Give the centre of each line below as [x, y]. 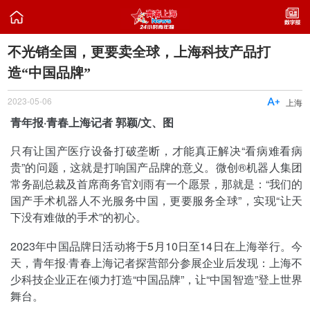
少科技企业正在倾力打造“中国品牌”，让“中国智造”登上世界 [156, 279]
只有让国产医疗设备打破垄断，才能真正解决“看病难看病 [156, 151]
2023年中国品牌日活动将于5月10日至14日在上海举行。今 [156, 246]
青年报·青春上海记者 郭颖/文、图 [92, 122]
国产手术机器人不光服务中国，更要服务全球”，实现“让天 [156, 201]
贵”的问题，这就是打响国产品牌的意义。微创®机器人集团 [156, 167]
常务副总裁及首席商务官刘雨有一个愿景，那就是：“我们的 [156, 184]
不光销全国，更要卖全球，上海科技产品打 [139, 52]
